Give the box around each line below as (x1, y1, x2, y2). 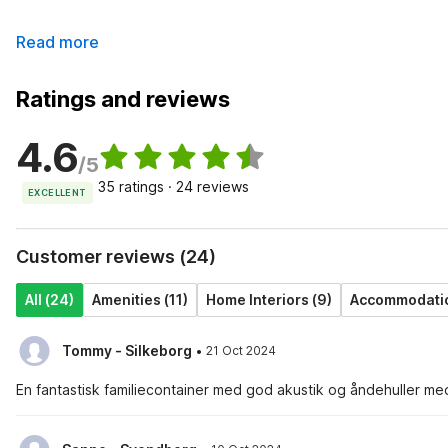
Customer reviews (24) (16, 246, 216, 267)
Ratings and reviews (16, 86, 230, 112)
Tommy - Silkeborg (62, 342, 192, 359)
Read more (16, 32, 99, 52)
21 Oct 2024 (206, 343, 276, 358)
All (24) (25, 291, 74, 308)
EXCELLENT (27, 187, 87, 198)
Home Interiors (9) (206, 291, 332, 308)
